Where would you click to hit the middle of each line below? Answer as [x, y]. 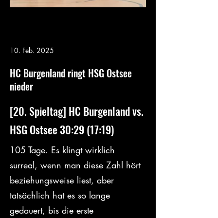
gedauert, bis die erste [53, 210]
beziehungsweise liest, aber [63, 180]
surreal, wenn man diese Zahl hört [77, 165]
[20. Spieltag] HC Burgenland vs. [78, 111]
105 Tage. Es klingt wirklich [64, 150]
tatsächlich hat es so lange [61, 195]
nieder [21, 86]
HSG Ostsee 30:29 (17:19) [62, 129]
